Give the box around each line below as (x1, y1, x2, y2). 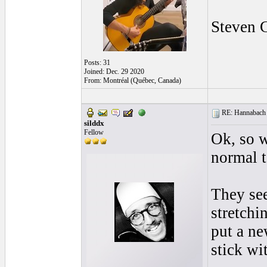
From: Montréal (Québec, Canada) (84, 76, 181, 85)
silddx (84, 119, 104, 128)
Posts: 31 (84, 58, 110, 67)
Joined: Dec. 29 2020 (84, 67, 144, 76)
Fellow (84, 128, 104, 136)
